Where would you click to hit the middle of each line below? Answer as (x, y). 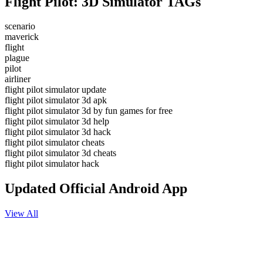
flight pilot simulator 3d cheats (60, 153)
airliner (18, 79)
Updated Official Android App (96, 189)
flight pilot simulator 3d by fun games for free (89, 111)
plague (17, 58)
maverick (22, 37)
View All (21, 214)
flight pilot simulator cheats (55, 143)
